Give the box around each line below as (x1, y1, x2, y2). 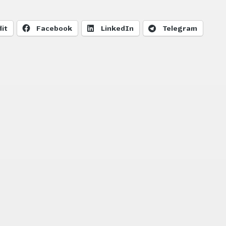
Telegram (162, 24, 198, 32)
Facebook (36, 24, 73, 32)
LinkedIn (101, 24, 134, 32)
